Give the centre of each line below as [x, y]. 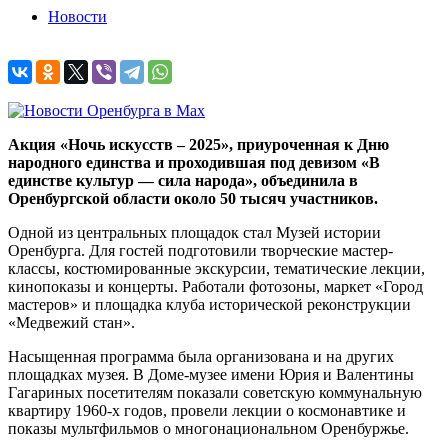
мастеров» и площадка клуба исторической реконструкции [209, 305]
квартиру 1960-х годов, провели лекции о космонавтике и [207, 411]
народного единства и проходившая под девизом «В [194, 163]
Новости [77, 17]
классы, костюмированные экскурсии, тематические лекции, [216, 269]
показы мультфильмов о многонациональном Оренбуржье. [208, 429]
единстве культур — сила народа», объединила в [183, 181]
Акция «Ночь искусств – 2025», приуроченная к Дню [198, 145]
